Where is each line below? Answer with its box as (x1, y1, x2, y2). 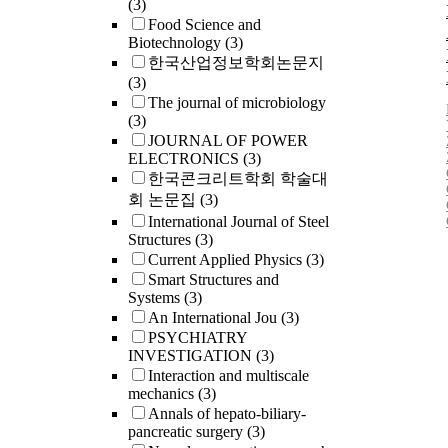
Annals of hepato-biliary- (148, 405, 306, 423)
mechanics (128, 385, 198, 403)
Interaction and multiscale (148, 367, 309, 385)
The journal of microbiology (148, 94, 326, 112)
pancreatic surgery (128, 423, 247, 441)
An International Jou (148, 309, 281, 327)
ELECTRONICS (128, 150, 243, 168)
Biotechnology (128, 34, 225, 52)
